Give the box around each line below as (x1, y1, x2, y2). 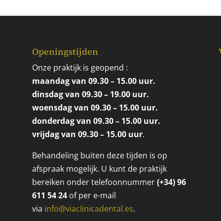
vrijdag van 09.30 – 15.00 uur (32, 129, 143, 140)
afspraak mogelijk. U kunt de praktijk (32, 163, 167, 175)
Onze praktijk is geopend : (32, 62, 128, 74)
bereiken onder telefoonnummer (32, 177, 157, 188)
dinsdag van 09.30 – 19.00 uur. (32, 89, 149, 100)
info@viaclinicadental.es (44, 203, 133, 215)
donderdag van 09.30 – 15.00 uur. (32, 115, 160, 127)
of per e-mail (67, 190, 116, 201)
